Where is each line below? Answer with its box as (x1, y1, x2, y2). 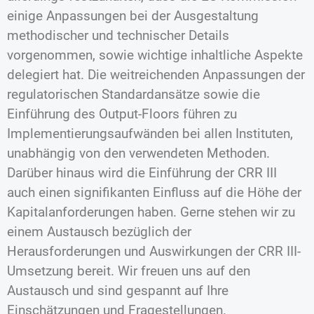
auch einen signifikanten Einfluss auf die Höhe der (7, 184, 301, 201)
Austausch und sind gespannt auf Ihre (7, 282, 228, 299)
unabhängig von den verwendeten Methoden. (7, 145, 270, 162)
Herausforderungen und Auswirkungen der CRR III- (7, 243, 301, 260)
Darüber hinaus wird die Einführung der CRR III (7, 165, 277, 182)
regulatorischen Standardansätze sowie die (7, 86, 260, 103)
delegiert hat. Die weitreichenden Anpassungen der (7, 67, 305, 83)
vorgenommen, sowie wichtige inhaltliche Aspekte (7, 47, 303, 64)
